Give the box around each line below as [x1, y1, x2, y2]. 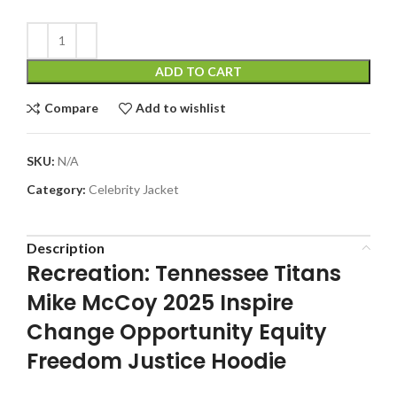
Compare [43, 100, 98, 116]
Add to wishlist [136, 100, 227, 116]
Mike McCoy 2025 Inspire [27, 287, 293, 317]
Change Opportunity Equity [27, 316, 327, 346]
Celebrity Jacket [89, 181, 179, 197]
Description [27, 238, 105, 256]
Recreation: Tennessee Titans [27, 258, 341, 288]
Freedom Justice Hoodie [27, 346, 286, 376]
